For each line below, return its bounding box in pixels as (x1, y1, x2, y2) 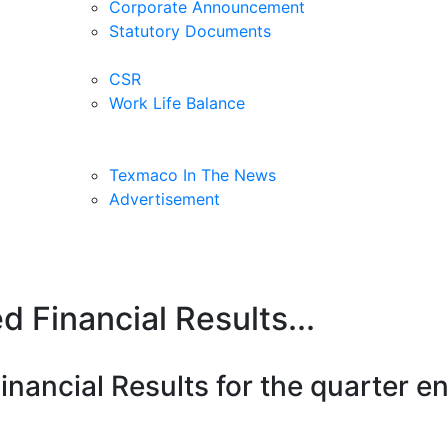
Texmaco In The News (109, 164, 276, 185)
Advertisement (109, 188, 220, 209)
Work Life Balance (109, 92, 245, 113)
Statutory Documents (109, 20, 271, 41)
